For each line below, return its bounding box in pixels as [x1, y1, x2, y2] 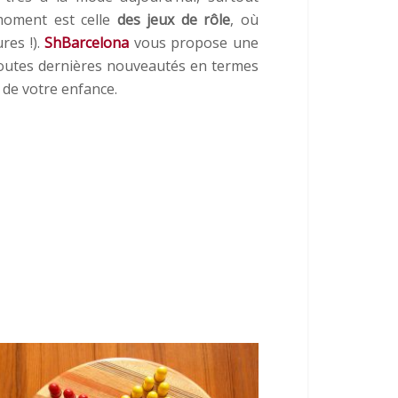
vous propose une [129, 32, 259, 52]
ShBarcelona [44, 32, 130, 52]
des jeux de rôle [116, 9, 231, 29]
